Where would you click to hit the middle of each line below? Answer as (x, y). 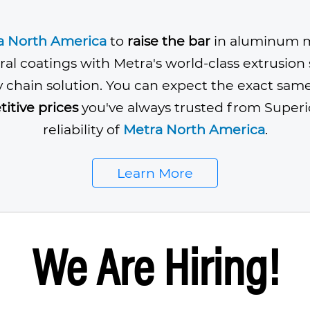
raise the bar (169, 41)
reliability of (83, 129)
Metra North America (194, 129)
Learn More (155, 173)
